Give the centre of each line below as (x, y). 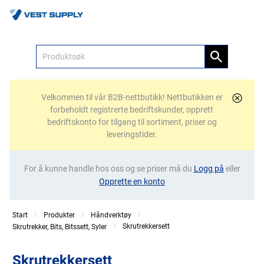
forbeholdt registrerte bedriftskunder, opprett (132, 110)
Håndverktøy (111, 215)
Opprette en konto (132, 181)
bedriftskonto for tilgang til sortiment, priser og (132, 122)
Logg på (209, 169)
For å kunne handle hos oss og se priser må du (109, 169)
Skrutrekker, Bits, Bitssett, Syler (60, 227)
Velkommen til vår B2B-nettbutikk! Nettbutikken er (132, 97)
